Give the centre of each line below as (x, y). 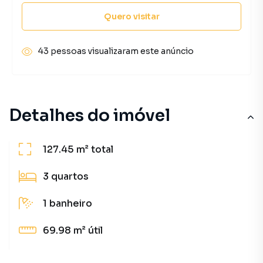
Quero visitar (131, 16)
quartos (70, 176)
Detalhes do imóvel (90, 115)
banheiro (71, 203)
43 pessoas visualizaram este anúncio (116, 51)
